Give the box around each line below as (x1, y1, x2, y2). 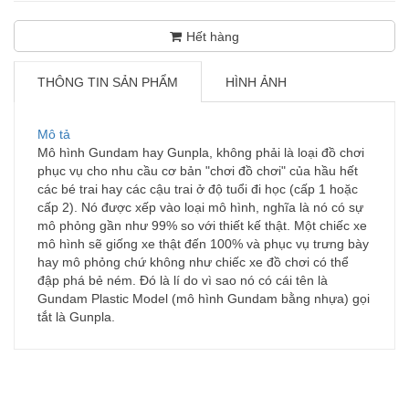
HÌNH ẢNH (225, 74, 287, 89)
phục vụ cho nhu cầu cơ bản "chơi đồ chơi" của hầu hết (37, 163, 358, 178)
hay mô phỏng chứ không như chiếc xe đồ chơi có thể (37, 254, 349, 269)
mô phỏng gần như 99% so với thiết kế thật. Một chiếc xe (37, 217, 367, 233)
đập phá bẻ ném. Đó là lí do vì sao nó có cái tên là (37, 272, 328, 288)
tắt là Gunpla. (37, 309, 115, 324)
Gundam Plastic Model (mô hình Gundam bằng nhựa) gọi (37, 290, 370, 306)
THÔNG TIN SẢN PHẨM (37, 74, 178, 89)
